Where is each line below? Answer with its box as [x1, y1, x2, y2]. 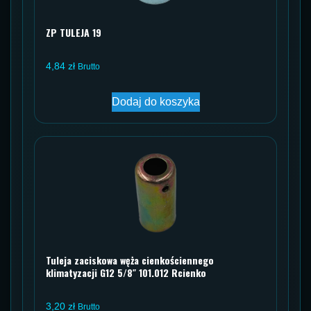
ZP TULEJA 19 [46, 24, 101, 40]
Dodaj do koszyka [111, 95, 200, 108]
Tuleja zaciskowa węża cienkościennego [46, 252, 214, 267]
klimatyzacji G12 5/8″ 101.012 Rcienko [46, 264, 206, 280]
